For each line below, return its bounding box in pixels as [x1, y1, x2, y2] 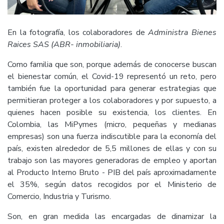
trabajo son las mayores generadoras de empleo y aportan [7, 155, 216, 166]
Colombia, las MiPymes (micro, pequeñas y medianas [7, 119, 216, 130]
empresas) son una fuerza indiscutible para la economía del [7, 131, 216, 142]
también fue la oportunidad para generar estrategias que [7, 83, 216, 94]
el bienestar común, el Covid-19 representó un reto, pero [7, 71, 216, 82]
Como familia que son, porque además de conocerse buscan [7, 59, 216, 70]
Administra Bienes [148, 27, 217, 38]
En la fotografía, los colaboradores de [7, 27, 148, 38]
